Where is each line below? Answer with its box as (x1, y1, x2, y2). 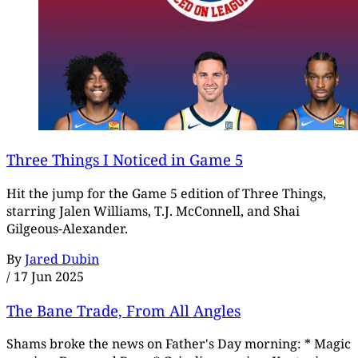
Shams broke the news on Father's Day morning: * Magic (6, 335, 351, 353)
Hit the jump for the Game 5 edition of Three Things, (6, 184, 326, 202)
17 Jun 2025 (14, 267, 84, 285)
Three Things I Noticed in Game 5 (6, 149, 243, 170)
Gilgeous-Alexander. (6, 219, 128, 237)
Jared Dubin (25, 249, 99, 268)
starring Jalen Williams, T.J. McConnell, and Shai (6, 201, 300, 220)
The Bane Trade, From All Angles (6, 300, 241, 320)
